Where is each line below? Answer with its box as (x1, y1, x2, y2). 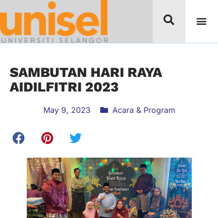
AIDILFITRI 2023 (10, 79, 119, 95)
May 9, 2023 (43, 105, 91, 115)
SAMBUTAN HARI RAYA (10, 64, 162, 80)
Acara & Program (112, 105, 175, 115)
